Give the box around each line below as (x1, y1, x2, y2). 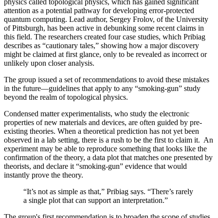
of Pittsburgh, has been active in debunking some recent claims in (4, 24, 204, 33)
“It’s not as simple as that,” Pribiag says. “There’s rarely (23, 187, 193, 196)
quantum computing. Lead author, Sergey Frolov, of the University (4, 15, 208, 24)
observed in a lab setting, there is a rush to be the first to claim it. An (4, 136, 213, 145)
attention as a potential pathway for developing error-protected (4, 6, 194, 15)
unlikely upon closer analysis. (4, 59, 98, 68)
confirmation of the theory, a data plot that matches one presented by (4, 153, 213, 162)
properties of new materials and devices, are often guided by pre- (4, 118, 202, 127)
